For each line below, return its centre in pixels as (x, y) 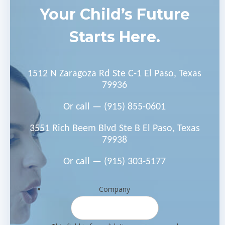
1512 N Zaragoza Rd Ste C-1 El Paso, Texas (115, 74)
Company (115, 189)
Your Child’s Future (115, 15)
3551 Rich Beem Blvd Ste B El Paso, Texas (115, 129)
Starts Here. (115, 37)
